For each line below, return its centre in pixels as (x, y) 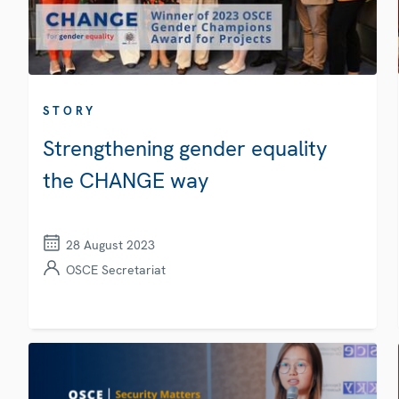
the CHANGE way (126, 180)
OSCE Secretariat (116, 269)
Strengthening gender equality (185, 148)
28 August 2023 (110, 244)
